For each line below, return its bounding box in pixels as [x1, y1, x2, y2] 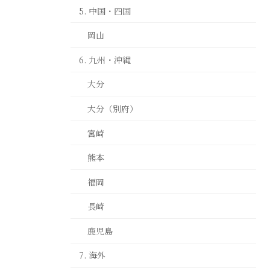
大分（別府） [87, 102, 138, 115]
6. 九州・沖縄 [79, 53, 131, 66]
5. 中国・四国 [79, 4, 131, 17]
